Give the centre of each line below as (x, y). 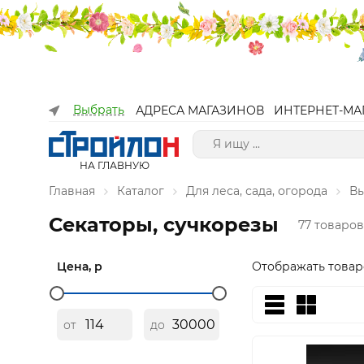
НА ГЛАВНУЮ (114, 165)
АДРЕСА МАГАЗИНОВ (200, 110)
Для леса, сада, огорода (257, 191)
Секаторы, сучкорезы (164, 225)
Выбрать (99, 110)
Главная (72, 191)
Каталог (141, 191)
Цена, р (80, 266)
